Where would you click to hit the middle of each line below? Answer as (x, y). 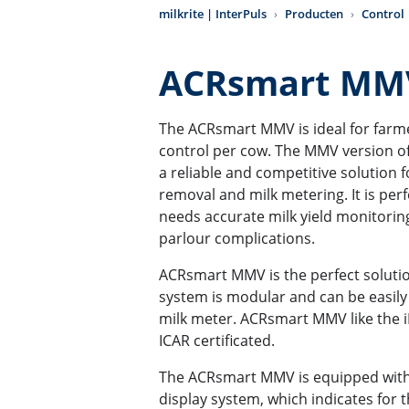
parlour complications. (237, 239)
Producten (314, 13)
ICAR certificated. (217, 341)
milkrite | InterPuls (213, 13)
